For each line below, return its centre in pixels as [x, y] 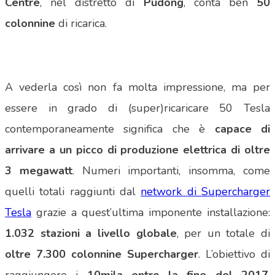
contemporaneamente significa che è [110, 129]
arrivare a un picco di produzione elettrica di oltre [137, 150]
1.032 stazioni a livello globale [91, 234]
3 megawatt [39, 171]
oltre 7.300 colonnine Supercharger [102, 254]
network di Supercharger [206, 192]
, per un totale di [223, 234]
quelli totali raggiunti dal [73, 192]
